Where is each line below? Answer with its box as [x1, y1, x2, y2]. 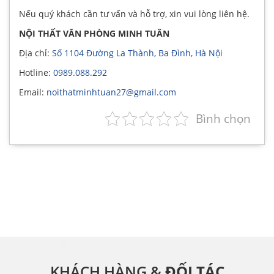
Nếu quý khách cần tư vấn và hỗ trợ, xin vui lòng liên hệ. [19, 7, 250, 20]
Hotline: [19, 66, 53, 78]
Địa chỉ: [19, 46, 52, 59]
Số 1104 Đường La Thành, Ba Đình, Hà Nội [52, 46, 223, 59]
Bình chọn [195, 109, 251, 127]
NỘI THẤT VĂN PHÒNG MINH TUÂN [19, 27, 169, 39]
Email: [19, 86, 46, 98]
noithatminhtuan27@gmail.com [46, 86, 176, 98]
